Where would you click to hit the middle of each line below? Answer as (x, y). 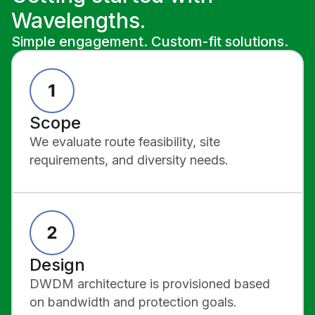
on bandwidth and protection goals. (133, 302)
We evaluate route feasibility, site (125, 142)
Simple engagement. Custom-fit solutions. (150, 42)
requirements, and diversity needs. (129, 160)
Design (57, 265)
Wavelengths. (78, 21)
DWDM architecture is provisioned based (150, 284)
